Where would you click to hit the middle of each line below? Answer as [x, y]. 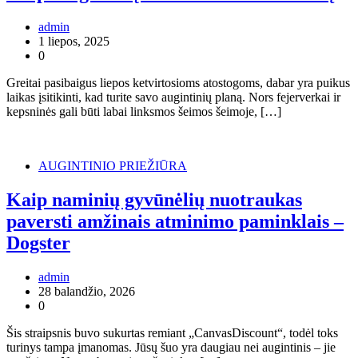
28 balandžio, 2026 [87, 291]
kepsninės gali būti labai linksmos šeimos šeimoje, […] [144, 112]
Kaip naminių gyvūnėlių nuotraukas [154, 199]
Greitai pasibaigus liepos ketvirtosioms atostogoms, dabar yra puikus [178, 83]
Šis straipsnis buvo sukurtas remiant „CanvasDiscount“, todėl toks [172, 332]
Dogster [38, 243]
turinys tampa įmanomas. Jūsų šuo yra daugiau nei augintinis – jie [171, 347]
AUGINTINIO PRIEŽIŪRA [113, 166]
